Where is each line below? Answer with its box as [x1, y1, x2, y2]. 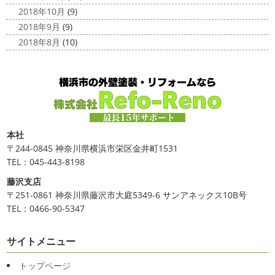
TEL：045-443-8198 [7, 155, 85, 168]
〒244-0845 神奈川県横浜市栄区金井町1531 [7, 142, 179, 154]
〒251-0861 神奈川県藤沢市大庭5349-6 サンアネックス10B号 [7, 188, 247, 201]
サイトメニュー [7, 234, 76, 248]
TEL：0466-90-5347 [7, 202, 85, 214]
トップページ [19, 259, 71, 271]
